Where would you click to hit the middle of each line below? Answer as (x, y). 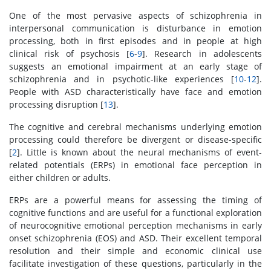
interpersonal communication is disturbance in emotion (135, 28)
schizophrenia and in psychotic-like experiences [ (122, 79)
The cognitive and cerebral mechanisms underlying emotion (135, 127)
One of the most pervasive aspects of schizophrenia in (135, 15)
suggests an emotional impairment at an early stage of (135, 66)
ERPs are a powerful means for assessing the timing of (135, 200)
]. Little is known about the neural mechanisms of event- (139, 152)
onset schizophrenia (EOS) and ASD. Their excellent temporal (135, 238)
